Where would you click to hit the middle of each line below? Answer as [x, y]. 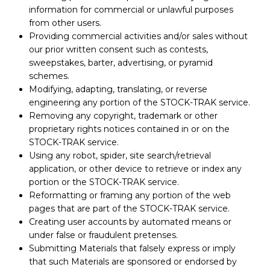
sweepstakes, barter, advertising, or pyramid [121, 62]
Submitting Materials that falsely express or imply [132, 248]
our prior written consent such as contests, [118, 49]
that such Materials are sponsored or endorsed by [133, 261]
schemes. [49, 76]
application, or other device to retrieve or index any [135, 168]
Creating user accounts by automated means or [130, 221]
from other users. [65, 23]
